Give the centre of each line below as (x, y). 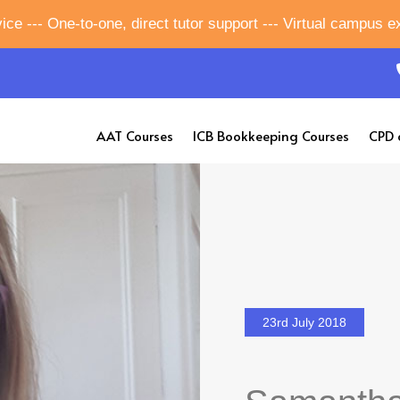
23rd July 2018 (304, 322)
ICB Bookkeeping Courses (271, 135)
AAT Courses (135, 135)
